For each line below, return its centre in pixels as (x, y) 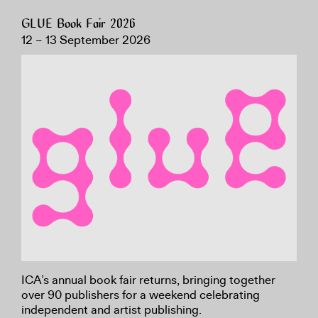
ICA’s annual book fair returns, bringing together (148, 280)
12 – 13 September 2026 (86, 40)
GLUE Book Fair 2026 (78, 24)
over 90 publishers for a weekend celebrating (141, 295)
